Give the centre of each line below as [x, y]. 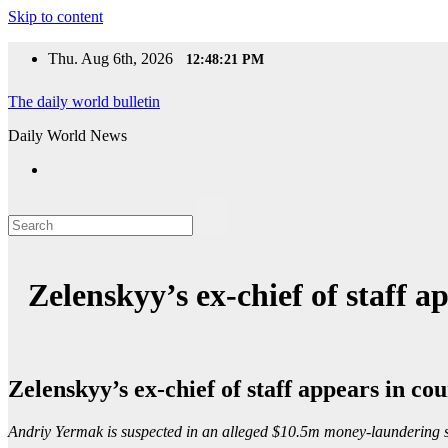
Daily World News [67, 135]
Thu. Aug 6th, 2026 [112, 58]
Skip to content [55, 16]
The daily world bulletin [84, 101]
